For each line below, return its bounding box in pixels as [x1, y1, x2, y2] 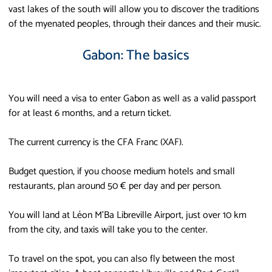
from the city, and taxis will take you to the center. [8, 221, 208, 238]
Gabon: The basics [82, 44, 190, 67]
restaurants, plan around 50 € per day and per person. [8, 177, 222, 194]
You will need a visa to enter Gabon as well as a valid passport [8, 90, 256, 107]
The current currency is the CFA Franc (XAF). [8, 134, 183, 151]
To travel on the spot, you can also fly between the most [8, 250, 235, 267]
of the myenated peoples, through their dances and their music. [8, 15, 261, 32]
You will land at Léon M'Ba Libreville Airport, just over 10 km [8, 206, 246, 223]
